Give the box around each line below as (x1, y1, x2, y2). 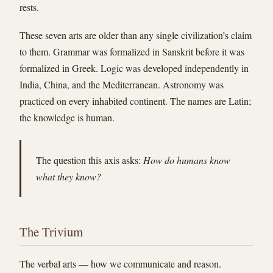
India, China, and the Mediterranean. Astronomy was (19, 78, 224, 91)
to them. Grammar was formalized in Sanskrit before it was (19, 45, 244, 58)
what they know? (36, 170, 101, 183)
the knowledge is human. (19, 111, 115, 124)
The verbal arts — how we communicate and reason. (19, 257, 221, 271)
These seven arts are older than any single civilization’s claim (19, 29, 252, 42)
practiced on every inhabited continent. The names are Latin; (19, 94, 251, 108)
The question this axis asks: (36, 154, 143, 167)
